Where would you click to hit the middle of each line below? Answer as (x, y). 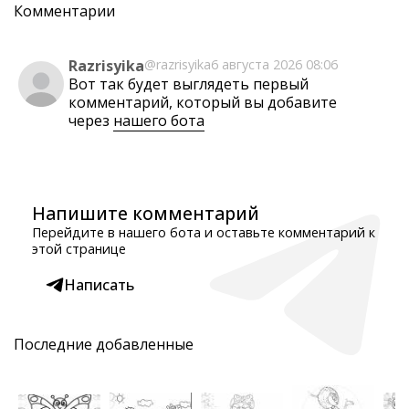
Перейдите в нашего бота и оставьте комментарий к (204, 232)
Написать (99, 285)
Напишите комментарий (146, 213)
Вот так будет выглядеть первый (189, 84)
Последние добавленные (104, 344)
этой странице (79, 249)
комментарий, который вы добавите (203, 102)
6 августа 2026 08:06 (274, 64)
